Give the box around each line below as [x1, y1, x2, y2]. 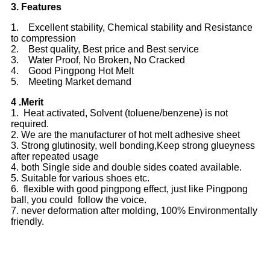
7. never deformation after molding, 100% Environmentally [11, 206, 257, 216]
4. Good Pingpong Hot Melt [11, 66, 134, 77]
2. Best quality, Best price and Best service [11, 44, 199, 55]
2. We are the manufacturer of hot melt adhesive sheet [11, 130, 240, 140]
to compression [11, 33, 76, 44]
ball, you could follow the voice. [11, 195, 146, 206]
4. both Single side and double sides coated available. [11, 162, 242, 173]
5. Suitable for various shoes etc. [11, 173, 149, 184]
